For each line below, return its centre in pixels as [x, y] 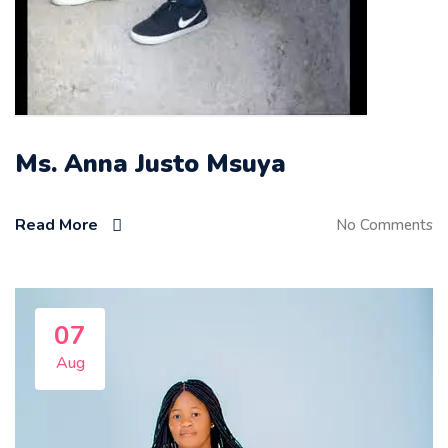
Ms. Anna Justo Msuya [150, 164]
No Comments [384, 224]
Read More [56, 224]
